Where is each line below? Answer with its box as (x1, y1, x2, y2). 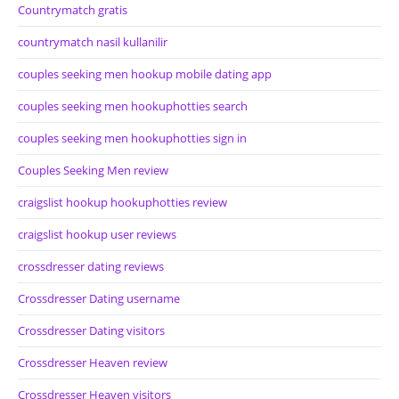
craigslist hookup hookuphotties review (18, 194, 227, 210)
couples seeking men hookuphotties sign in (18, 130, 247, 146)
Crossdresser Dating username (18, 290, 180, 306)
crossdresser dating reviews (18, 258, 164, 274)
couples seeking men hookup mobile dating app (18, 66, 272, 82)
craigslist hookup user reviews (18, 226, 176, 242)
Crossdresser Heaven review (18, 354, 167, 370)
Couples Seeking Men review (18, 162, 168, 178)
